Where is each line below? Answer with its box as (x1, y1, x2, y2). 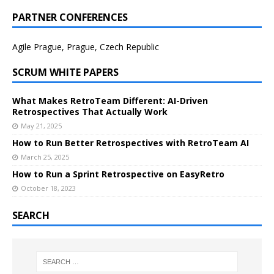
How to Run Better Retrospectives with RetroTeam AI (12, 137, 249, 149)
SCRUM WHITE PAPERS (12, 65, 119, 80)
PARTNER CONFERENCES (12, 10, 128, 24)
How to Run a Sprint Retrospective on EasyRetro (12, 168, 224, 180)
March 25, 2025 (21, 152, 69, 162)
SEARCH (12, 209, 50, 223)
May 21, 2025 (21, 121, 62, 131)
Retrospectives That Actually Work (12, 106, 168, 118)
